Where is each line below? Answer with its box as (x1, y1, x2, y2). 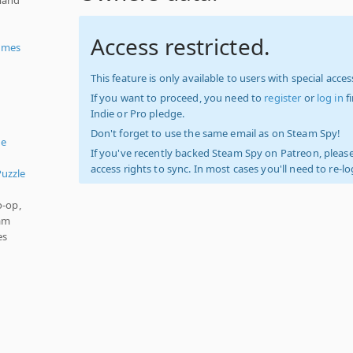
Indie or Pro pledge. (90, 106, 185, 121)
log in (316, 91, 344, 105)
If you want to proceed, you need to (90, 91, 265, 105)
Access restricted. (90, 32, 270, 61)
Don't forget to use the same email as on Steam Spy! (90, 126, 341, 140)
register (264, 91, 302, 105)
